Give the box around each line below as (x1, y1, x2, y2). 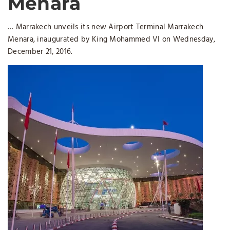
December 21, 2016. (8, 46, 72, 58)
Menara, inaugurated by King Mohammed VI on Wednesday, (8, 33, 215, 46)
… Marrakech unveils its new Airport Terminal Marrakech (8, 21, 204, 33)
